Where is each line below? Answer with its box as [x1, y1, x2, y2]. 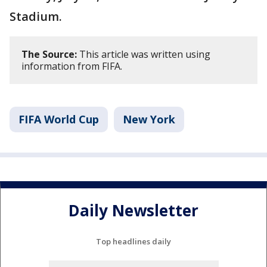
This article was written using [77, 47, 210, 61]
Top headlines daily [96, 235, 171, 247]
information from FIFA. [21, 59, 122, 73]
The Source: [21, 47, 77, 61]
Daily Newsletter [69, 200, 198, 222]
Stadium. [10, 8, 62, 24]
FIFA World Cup [18, 111, 99, 126]
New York [123, 111, 175, 126]
